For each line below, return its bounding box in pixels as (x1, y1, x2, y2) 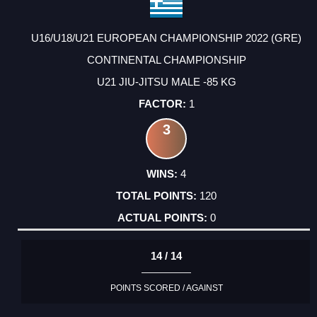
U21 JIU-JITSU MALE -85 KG (96, 75, 236, 88)
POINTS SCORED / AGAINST (110, 283, 223, 294)
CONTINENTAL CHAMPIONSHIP (86, 53, 246, 66)
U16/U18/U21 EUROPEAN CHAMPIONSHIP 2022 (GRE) (31, 31, 301, 44)
